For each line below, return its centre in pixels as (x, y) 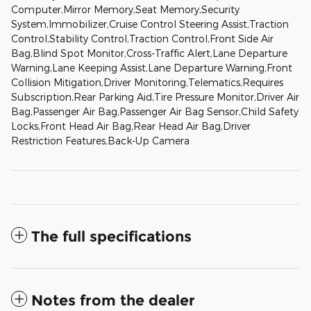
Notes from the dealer (113, 300)
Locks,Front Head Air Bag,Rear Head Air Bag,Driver (131, 126)
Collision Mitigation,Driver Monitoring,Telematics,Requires (147, 82)
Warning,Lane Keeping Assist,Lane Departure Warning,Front (152, 67)
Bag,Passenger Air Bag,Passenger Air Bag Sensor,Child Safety (155, 111)
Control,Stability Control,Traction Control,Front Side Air (142, 38)
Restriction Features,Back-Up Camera (100, 140)
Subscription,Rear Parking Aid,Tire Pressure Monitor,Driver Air (155, 96)
